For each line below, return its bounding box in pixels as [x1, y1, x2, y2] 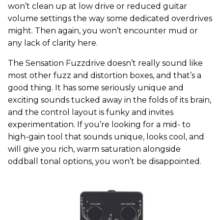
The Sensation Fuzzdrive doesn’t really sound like [8, 58, 203, 68]
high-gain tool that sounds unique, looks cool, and [8, 132, 204, 141]
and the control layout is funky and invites [8, 107, 173, 117]
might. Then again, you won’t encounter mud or [8, 26, 198, 35]
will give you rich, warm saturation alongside [8, 144, 181, 154]
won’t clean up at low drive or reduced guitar [8, 1, 187, 11]
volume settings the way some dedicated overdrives [8, 13, 212, 23]
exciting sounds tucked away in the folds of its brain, [8, 95, 211, 105]
